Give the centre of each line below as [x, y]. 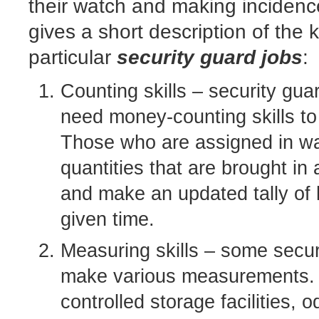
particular [73, 57]
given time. [108, 220]
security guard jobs [210, 57]
